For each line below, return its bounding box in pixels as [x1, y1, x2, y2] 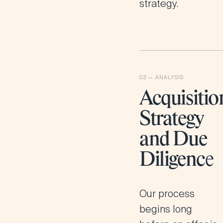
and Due [139, 130, 207, 150]
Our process [139, 187, 195, 200]
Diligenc [139, 150, 205, 170]
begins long [139, 203, 192, 216]
